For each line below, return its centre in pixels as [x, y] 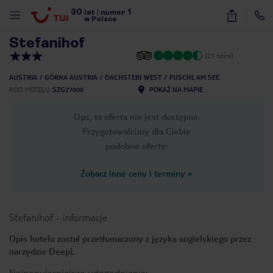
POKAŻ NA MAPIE [176, 89]
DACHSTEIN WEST [133, 77]
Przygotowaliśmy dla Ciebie [136, 131]
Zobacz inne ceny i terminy [133, 173]
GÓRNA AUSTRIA [71, 77]
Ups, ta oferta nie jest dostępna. [136, 116]
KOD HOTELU [30, 89]
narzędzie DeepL [42, 251]
